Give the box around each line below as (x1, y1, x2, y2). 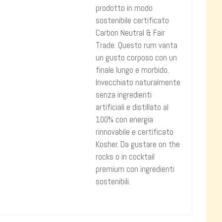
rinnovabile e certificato (96, 126, 174, 137)
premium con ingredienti (96, 164, 175, 174)
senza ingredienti (96, 89, 152, 100)
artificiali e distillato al (96, 102, 169, 112)
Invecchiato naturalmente (96, 77, 181, 88)
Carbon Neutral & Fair (96, 27, 166, 38)
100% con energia (96, 114, 154, 125)
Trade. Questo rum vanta (96, 40, 178, 51)
